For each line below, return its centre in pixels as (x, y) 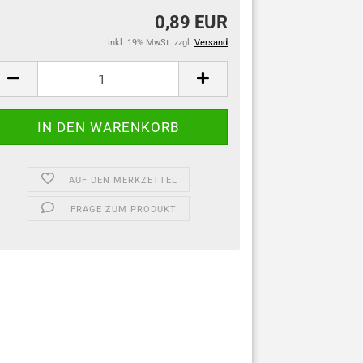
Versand (211, 43)
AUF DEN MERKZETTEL (124, 180)
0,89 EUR (191, 22)
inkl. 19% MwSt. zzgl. (151, 43)
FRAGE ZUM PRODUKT (123, 209)
